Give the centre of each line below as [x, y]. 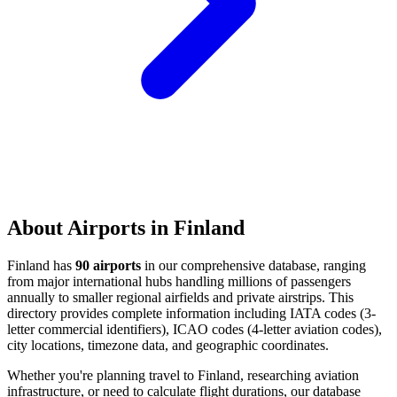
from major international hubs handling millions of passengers [179, 281]
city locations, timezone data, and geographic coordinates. [168, 345]
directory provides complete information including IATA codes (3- [191, 313]
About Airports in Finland [126, 227]
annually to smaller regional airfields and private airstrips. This [180, 297]
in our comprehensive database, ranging [253, 265]
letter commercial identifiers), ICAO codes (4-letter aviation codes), [195, 329]
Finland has [41, 265]
